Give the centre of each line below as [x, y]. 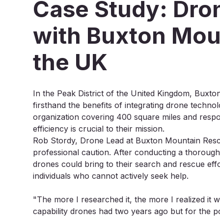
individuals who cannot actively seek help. [111, 176]
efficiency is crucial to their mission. [99, 129]
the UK [70, 62]
